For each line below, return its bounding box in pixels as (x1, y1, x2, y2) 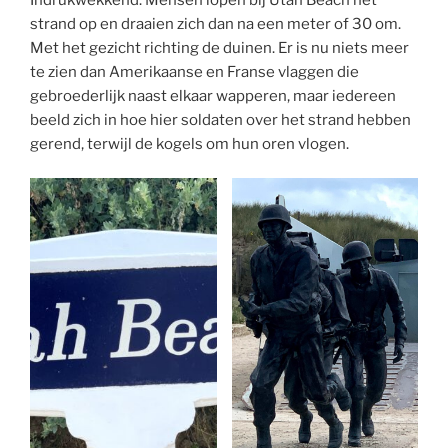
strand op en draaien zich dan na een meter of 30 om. (30, 14, 401, 33)
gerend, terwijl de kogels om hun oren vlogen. (30, 134, 349, 153)
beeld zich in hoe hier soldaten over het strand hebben (30, 110, 411, 129)
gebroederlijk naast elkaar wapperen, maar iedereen (30, 86, 396, 105)
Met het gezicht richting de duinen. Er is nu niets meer (30, 38, 409, 57)
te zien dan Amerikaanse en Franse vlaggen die (30, 62, 359, 81)
